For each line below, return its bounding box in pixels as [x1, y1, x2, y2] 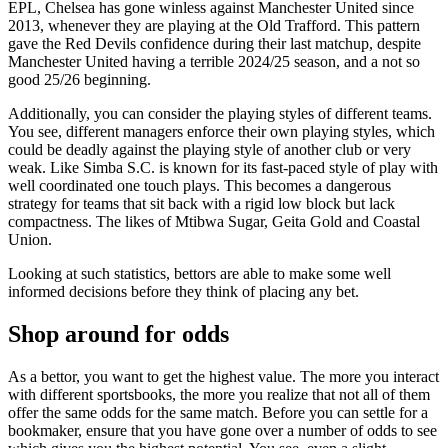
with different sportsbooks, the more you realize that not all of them [8, 386, 430, 404]
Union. [8, 231, 52, 249]
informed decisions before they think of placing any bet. [8, 283, 359, 301]
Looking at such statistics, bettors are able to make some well [8, 265, 391, 283]
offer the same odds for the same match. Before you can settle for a [8, 404, 428, 422]
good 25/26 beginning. [8, 71, 151, 89]
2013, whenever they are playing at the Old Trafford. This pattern [8, 17, 420, 35]
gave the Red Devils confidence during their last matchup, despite [8, 35, 421, 53]
